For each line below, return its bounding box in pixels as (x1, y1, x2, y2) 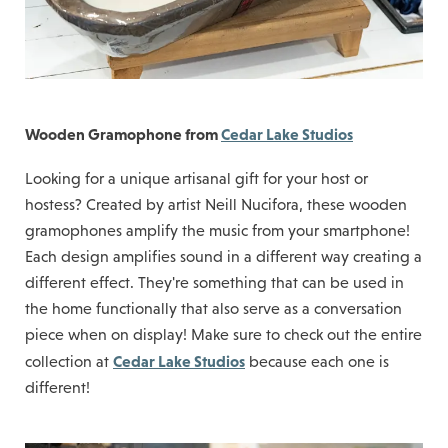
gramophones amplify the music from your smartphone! (25, 222, 410, 240)
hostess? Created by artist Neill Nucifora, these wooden (25, 196, 407, 214)
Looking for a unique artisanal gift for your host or (25, 170, 368, 188)
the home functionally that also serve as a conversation (25, 300, 402, 318)
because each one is (245, 353, 389, 371)
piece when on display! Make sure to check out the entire (25, 326, 422, 344)
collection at (25, 353, 113, 371)
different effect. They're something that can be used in (25, 274, 404, 292)
